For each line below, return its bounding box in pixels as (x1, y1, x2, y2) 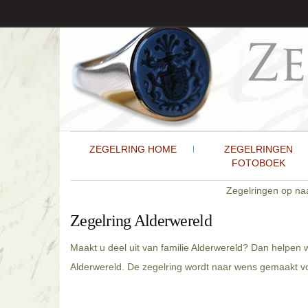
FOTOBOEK (231, 157, 285, 168)
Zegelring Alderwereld (70, 212, 212, 230)
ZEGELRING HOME (89, 144, 177, 155)
